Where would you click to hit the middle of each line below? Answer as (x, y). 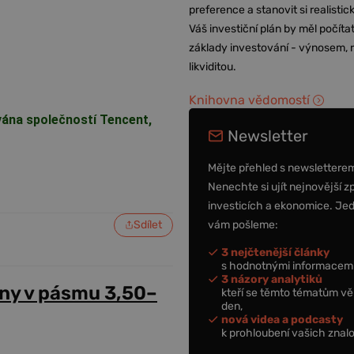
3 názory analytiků (272, 279)
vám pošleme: (243, 224)
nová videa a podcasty (282, 319)
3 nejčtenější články (276, 252)
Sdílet (148, 224)
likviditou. (213, 67)
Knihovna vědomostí (250, 100)
